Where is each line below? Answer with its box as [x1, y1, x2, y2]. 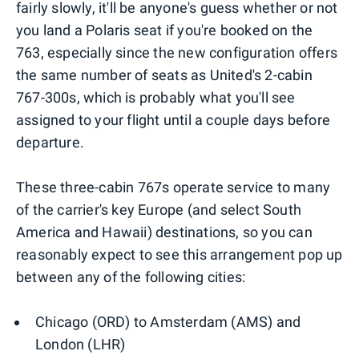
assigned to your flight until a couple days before [16, 111, 331, 129]
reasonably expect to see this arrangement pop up [16, 246, 343, 264]
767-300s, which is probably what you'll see [16, 89, 296, 107]
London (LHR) [35, 336, 126, 353]
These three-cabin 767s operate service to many [16, 179, 331, 196]
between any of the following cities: [16, 268, 246, 286]
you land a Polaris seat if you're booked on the [16, 22, 313, 39]
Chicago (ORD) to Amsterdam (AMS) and [35, 313, 301, 331]
